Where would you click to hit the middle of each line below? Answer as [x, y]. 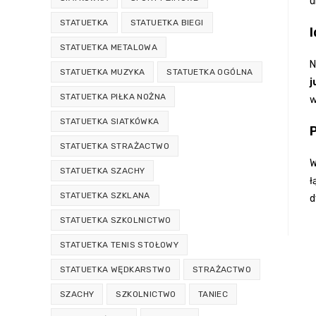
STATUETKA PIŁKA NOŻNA [113, 97]
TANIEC [213, 294]
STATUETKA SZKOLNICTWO [116, 220]
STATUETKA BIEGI [167, 23]
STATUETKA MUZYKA [103, 72]
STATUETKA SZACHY [103, 171]
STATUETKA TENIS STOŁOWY [120, 245]
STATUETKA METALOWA [109, 48]
